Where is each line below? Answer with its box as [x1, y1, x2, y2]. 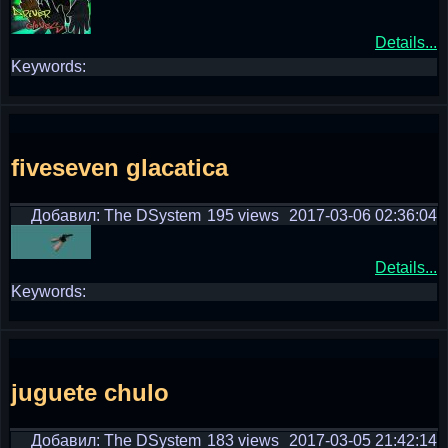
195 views [207, 207, 279, 224]
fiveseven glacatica [11, 153, 228, 181]
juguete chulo [11, 378, 169, 406]
